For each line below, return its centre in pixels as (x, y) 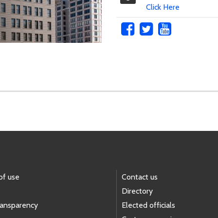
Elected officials (148, 205)
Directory (137, 191)
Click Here (163, 7)
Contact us (140, 177)
